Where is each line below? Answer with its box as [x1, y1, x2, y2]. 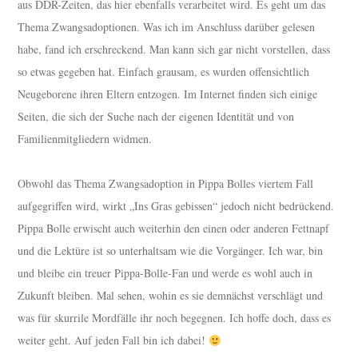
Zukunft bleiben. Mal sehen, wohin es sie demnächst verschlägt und [18, 288, 324, 304]
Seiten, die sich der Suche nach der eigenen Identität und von [18, 109, 295, 125]
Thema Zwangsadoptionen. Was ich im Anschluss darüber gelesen [18, 19, 316, 35]
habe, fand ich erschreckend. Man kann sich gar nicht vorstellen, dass [18, 42, 331, 58]
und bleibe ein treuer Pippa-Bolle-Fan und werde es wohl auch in [18, 265, 313, 281]
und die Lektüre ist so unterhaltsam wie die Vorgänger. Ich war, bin [18, 243, 324, 259]
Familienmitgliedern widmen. [18, 131, 153, 147]
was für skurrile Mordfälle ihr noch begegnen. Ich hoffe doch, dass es [18, 310, 332, 326]
